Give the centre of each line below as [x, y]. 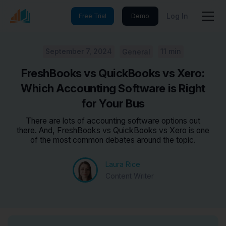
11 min [171, 51]
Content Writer [129, 176]
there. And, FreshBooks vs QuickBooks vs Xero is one [113, 130]
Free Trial [93, 16]
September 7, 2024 [78, 51]
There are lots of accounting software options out [113, 121]
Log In [177, 16]
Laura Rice [123, 164]
